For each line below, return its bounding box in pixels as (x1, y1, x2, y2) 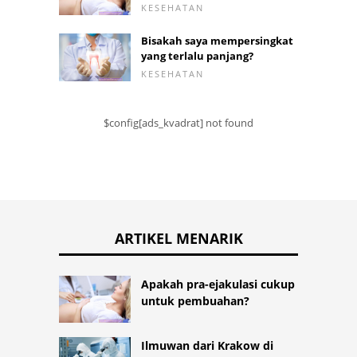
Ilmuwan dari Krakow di (141, 338, 273, 354)
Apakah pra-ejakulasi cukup (141, 276, 295, 292)
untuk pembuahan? (141, 292, 249, 308)
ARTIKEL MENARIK (114, 228, 243, 248)
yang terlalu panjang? (141, 48, 253, 63)
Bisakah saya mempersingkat (141, 33, 293, 48)
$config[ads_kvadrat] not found (104, 115, 253, 130)
